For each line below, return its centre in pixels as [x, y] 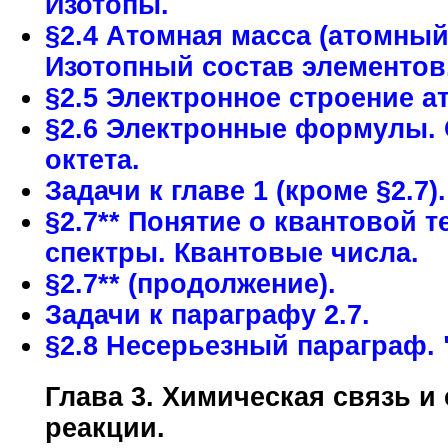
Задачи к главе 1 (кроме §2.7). [245, 191]
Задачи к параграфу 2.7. [207, 315]
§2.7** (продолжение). [190, 284]
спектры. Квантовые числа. [232, 253]
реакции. [105, 428]
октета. [92, 160]
